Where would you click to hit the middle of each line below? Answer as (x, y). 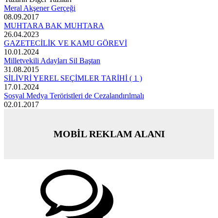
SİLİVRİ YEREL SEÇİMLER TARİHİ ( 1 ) (73, 78)
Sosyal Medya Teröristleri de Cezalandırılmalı (74, 96)
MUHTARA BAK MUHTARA (54, 26)
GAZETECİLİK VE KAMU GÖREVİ (65, 43)
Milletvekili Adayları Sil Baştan (52, 61)
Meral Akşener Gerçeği (40, 8)
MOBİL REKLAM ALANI (109, 134)
